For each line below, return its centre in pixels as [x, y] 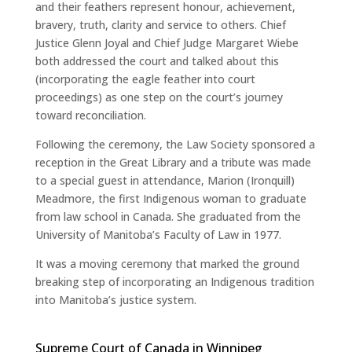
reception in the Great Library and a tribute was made [173, 163]
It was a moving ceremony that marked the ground [167, 264]
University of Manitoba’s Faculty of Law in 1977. [158, 235]
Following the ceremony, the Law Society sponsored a [175, 145]
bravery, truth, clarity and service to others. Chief [160, 25]
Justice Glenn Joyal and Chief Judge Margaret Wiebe [167, 43]
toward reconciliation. [90, 115]
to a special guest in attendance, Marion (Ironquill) [165, 181]
